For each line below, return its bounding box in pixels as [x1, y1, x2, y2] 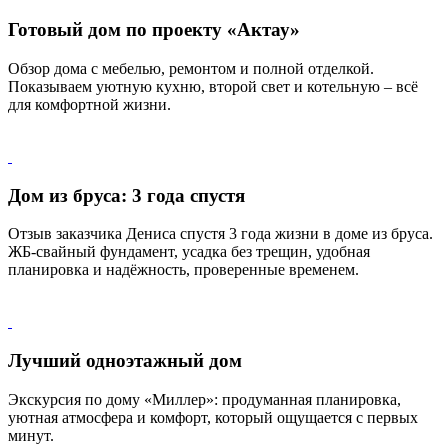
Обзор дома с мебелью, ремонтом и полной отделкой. [8, 59, 374, 77]
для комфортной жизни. [8, 95, 171, 113]
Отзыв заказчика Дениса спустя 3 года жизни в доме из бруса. [8, 225, 433, 243]
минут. [8, 426, 54, 444]
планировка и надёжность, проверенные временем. [8, 261, 359, 279]
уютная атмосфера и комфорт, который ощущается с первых [8, 408, 418, 426]
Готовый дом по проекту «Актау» [8, 19, 300, 41]
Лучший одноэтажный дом [8, 350, 242, 372]
